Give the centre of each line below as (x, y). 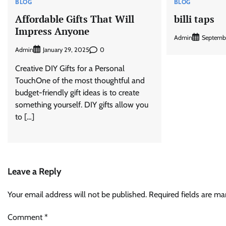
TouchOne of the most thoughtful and (80, 81)
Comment (26, 217)
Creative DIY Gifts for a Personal (70, 69)
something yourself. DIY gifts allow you (82, 105)
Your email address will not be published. (77, 195)
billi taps (194, 19)
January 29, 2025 (66, 50)
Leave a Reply (35, 172)
